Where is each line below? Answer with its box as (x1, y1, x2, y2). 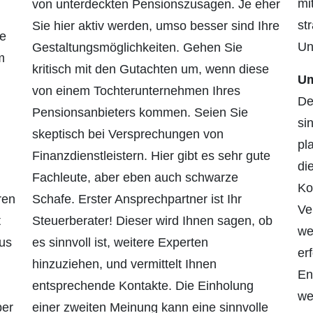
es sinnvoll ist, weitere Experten (32, 235, 208, 250)
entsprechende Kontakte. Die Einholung (32, 279, 254, 293)
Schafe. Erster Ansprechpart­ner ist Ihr (32, 192, 242, 207)
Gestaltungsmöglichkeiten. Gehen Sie (32, 41, 242, 55)
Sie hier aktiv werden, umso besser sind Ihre (32, 19, 279, 34)
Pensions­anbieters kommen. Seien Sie (32, 105, 248, 120)
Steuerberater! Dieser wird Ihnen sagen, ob (32, 214, 272, 228)
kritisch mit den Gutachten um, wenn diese (32, 62, 269, 77)
